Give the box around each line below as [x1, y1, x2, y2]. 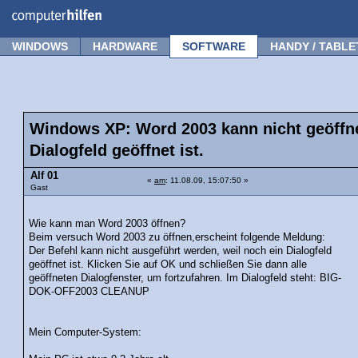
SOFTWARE [182, 40, 245, 53]
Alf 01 [30, 170, 58, 181]
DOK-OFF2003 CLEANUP [29, 285, 150, 297]
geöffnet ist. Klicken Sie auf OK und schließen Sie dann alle [29, 258, 308, 270]
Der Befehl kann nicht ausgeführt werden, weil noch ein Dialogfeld [29, 245, 332, 257]
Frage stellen [280, 5, 344, 16]
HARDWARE [93, 40, 157, 53]
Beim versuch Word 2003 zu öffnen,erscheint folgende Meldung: [29, 231, 326, 243]
